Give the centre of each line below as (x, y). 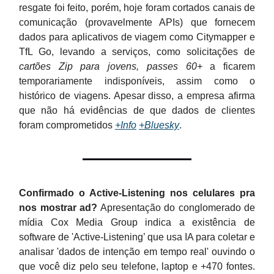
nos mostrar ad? (58, 208)
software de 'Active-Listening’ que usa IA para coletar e (137, 237)
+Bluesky (159, 125)
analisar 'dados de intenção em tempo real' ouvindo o (137, 252)
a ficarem (229, 66)
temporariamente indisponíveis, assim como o (137, 81)
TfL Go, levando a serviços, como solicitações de (137, 52)
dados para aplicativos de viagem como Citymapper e (137, 37)
